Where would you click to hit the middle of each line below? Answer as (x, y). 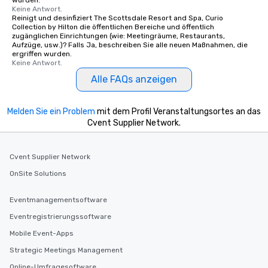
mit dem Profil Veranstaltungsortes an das (178, 111)
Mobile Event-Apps (42, 233)
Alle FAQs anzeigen (134, 79)
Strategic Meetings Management (66, 250)
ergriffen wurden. (42, 54)
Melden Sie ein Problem (51, 111)
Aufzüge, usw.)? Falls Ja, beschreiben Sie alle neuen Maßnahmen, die (130, 45)
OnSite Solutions (38, 173)
